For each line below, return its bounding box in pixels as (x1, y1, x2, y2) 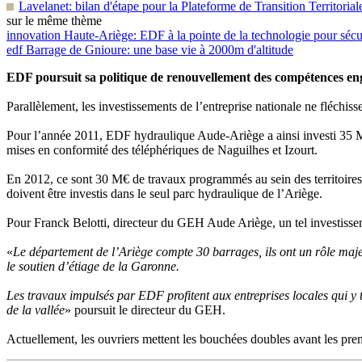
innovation (6, 28, 61, 42)
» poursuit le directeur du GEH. (65, 303, 225, 317)
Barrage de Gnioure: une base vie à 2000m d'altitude (23, 43, 293, 57)
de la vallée (6, 303, 65, 317)
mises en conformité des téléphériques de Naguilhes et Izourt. (6, 143, 318, 157)
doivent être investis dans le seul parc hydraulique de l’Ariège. (6, 187, 322, 200)
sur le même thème (6, 14, 102, 27)
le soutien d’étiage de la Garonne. (6, 259, 179, 273)
